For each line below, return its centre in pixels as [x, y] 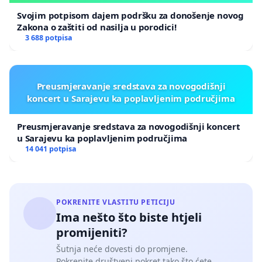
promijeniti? [92, 232]
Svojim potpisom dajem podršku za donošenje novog [130, 15]
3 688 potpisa [49, 37]
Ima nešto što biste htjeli [129, 217]
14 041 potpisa [51, 149]
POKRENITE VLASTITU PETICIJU [116, 202]
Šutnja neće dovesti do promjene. [122, 249]
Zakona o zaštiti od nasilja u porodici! [97, 27]
